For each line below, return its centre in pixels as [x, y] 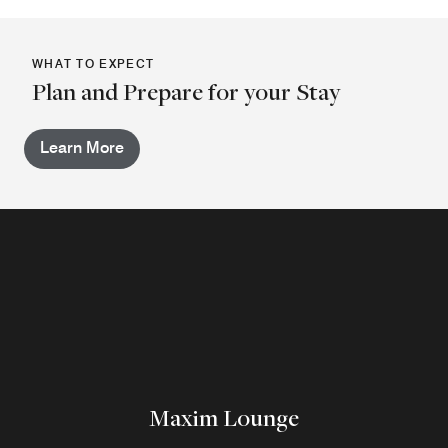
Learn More [82, 147]
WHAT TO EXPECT [93, 63]
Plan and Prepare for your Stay [186, 91]
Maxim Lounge [224, 417]
